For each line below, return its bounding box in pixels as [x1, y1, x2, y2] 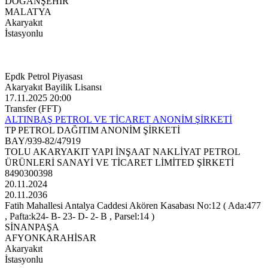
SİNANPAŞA [5, 222, 59, 233]
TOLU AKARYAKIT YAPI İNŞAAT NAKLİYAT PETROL [5, 147, 240, 157]
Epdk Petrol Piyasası [5, 71, 83, 82]
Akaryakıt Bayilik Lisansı [5, 82, 102, 93]
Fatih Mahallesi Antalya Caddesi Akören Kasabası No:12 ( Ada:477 [5, 200, 261, 211]
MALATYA [5, 7, 51, 17]
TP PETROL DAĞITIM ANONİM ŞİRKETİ [5, 125, 180, 136]
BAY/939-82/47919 [5, 136, 81, 147]
